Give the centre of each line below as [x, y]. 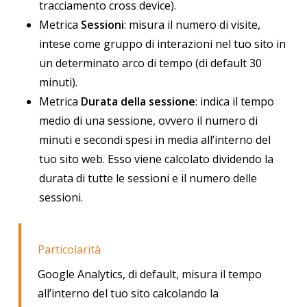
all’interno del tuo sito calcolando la [128, 294]
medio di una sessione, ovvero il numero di [148, 121]
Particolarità [70, 250]
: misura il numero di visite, [192, 25]
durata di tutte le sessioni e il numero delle [148, 179]
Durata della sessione [136, 102]
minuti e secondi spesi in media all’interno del [155, 140]
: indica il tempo [234, 102]
